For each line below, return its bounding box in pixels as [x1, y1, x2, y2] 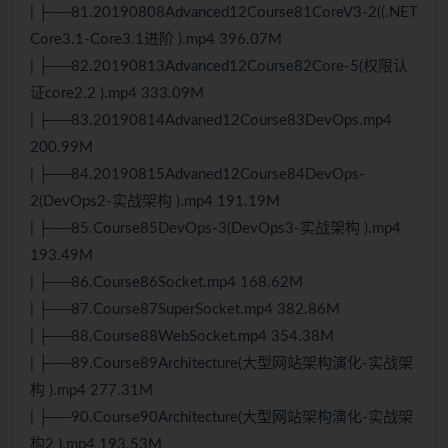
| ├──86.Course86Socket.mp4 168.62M [30, 275, 303, 291]
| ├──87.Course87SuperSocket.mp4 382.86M [30, 302, 340, 318]
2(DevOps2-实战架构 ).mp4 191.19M [30, 194, 280, 210]
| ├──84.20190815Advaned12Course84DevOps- [30, 167, 365, 183]
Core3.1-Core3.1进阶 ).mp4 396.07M [30, 32, 282, 48]
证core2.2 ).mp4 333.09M [30, 86, 204, 102]
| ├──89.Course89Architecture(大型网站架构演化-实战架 [30, 356, 413, 372]
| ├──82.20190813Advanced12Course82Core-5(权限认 [30, 59, 408, 75]
